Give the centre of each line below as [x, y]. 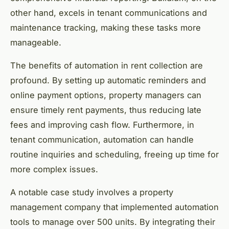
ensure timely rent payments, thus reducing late [106, 110]
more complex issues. [54, 169]
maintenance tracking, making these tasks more [106, 27]
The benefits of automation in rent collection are [107, 65]
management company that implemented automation [114, 207]
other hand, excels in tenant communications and [109, 13]
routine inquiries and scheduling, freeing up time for [114, 154]
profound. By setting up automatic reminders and [108, 80]
